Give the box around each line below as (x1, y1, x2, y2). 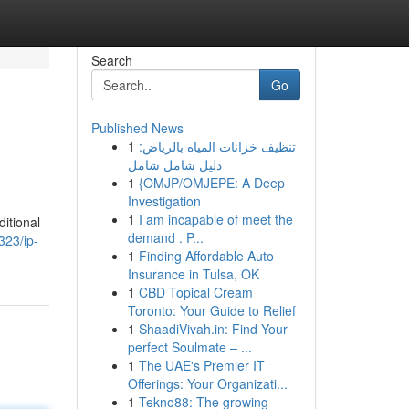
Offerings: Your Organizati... (127, 374, 288, 393)
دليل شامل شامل (127, 155, 222, 173)
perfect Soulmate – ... (127, 338, 252, 356)
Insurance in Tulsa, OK (127, 265, 259, 283)
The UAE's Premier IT (138, 356, 265, 374)
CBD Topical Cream (138, 283, 253, 301)
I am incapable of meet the (138, 210, 293, 228)
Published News (90, 119, 184, 137)
